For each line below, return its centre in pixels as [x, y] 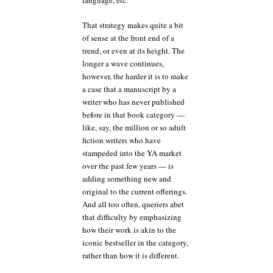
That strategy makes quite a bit [133, 25]
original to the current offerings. [135, 191]
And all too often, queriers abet [133, 204]
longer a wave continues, [123, 63]
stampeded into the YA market [132, 153]
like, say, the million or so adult [134, 127]
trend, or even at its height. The [133, 50]
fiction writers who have [122, 140]
